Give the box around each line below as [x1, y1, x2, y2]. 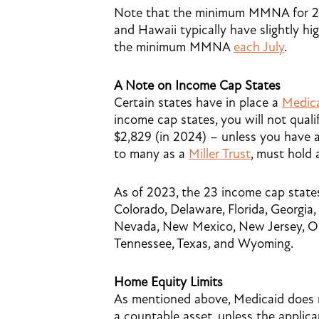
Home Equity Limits [114, 274, 223, 290]
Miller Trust [189, 146, 251, 162]
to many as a [114, 146, 189, 162]
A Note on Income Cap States [114, 78, 281, 93]
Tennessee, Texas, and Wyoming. [114, 236, 293, 251]
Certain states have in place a [114, 95, 282, 110]
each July [234, 39, 284, 55]
